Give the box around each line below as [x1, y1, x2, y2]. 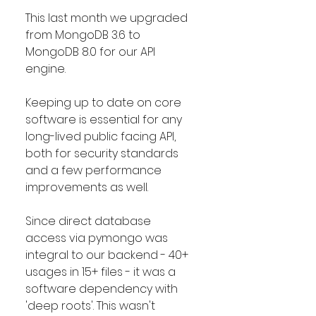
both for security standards [25, 145, 181, 162]
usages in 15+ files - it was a [25, 264, 178, 280]
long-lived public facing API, [25, 128, 178, 145]
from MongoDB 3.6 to [25, 27, 143, 43]
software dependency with [25, 281, 181, 297]
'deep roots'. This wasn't [25, 298, 158, 314]
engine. [25, 61, 68, 77]
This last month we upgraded [25, 10, 190, 26]
